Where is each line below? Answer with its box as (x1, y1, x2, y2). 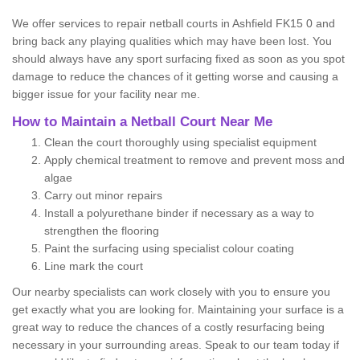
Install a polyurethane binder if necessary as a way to (44, 207, 314, 220)
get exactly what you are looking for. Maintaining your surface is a (12, 303, 344, 317)
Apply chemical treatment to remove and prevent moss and (44, 153, 345, 167)
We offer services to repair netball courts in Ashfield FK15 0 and (12, 17, 335, 31)
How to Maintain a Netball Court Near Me (12, 114, 272, 130)
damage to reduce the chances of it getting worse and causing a (12, 70, 338, 84)
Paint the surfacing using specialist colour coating (44, 242, 294, 256)
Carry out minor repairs (44, 189, 166, 202)
